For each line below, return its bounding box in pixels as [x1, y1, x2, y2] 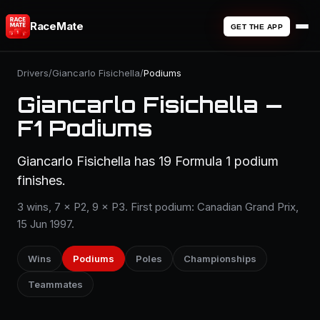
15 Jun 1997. [17, 217, 74, 231]
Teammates [28, 279, 83, 290]
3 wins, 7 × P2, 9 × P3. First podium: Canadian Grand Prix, [17, 200, 299, 214]
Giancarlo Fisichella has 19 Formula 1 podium [17, 154, 279, 169]
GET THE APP [230, 22, 283, 31]
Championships [184, 253, 256, 264]
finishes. [17, 173, 66, 188]
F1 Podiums [17, 115, 152, 141]
